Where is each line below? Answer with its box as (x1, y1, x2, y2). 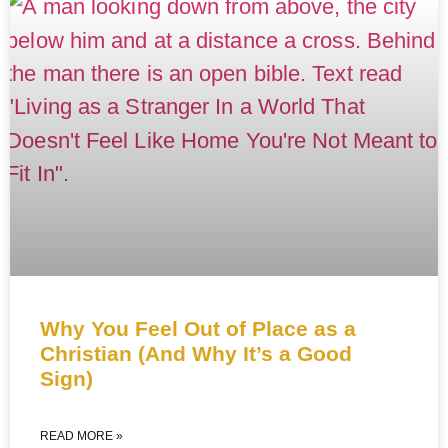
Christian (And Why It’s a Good (40, 341, 352, 365)
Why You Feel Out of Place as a (40, 316, 356, 340)
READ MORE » (40, 428, 123, 443)
